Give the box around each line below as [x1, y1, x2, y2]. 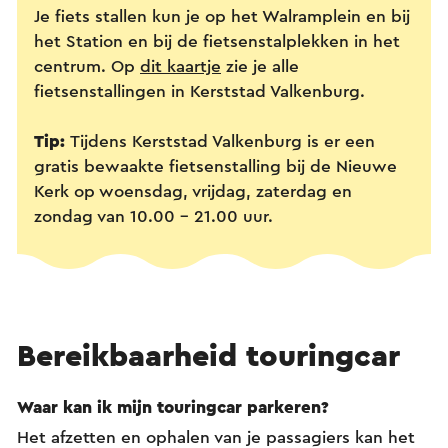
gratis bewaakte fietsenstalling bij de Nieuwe [34, 157, 397, 175]
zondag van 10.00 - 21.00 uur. [34, 207, 278, 225]
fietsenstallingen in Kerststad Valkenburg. [34, 82, 370, 100]
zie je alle [221, 57, 299, 75]
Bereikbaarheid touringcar [17, 341, 400, 373]
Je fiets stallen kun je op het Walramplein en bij [34, 7, 410, 25]
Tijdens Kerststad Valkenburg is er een [70, 132, 375, 150]
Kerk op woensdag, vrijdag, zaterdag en [34, 182, 352, 200]
